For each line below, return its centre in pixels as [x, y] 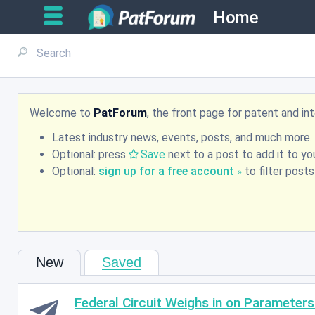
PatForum [121, 112]
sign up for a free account [167, 172]
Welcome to [62, 112]
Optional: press [91, 155]
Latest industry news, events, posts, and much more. [182, 138]
